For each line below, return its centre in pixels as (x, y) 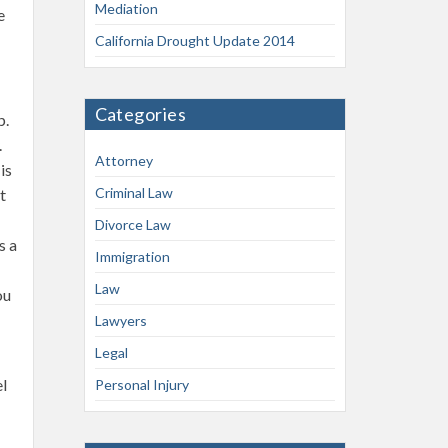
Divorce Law (132, 224)
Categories (140, 114)
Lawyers (120, 320)
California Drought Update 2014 (194, 40)
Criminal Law (133, 192)
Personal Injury (141, 384)
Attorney (123, 160)
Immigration (132, 256)
